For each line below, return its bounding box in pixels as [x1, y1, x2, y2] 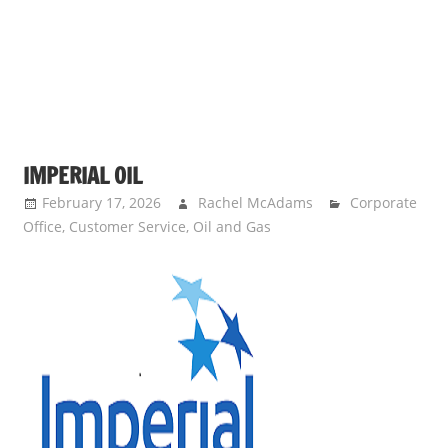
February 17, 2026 [41, 193, 161, 213]
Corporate [350, 193, 418, 213]
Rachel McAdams [197, 193, 313, 213]
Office [22, 217, 62, 237]
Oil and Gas [192, 217, 271, 237]
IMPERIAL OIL [22, 160, 142, 192]
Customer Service [68, 217, 186, 237]
